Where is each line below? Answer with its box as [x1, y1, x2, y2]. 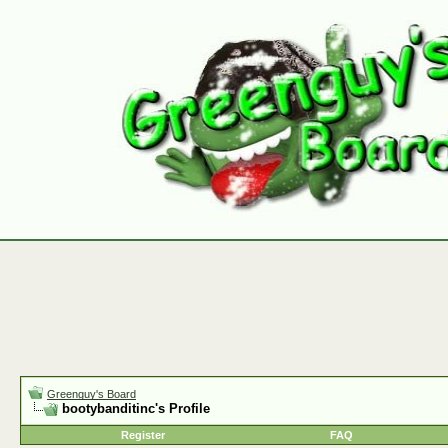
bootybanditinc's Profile [62, 401, 210, 416]
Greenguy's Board [47, 388, 136, 400]
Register [121, 429, 165, 441]
